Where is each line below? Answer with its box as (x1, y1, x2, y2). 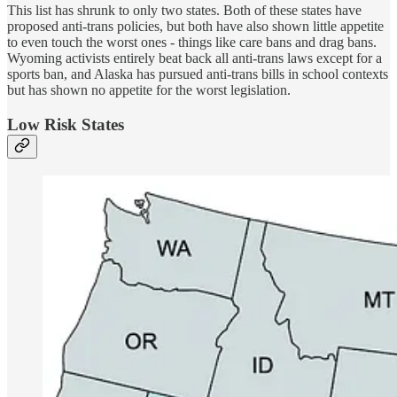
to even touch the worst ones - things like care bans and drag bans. (7, 35, 377, 51)
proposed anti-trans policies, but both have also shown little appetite (7, 19, 384, 35)
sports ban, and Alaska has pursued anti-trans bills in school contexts (7, 66, 388, 82)
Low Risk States (7, 115, 124, 135)
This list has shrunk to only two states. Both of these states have (7, 3, 362, 19)
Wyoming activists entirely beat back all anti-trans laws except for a (7, 51, 382, 66)
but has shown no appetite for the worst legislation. (7, 82, 291, 98)
